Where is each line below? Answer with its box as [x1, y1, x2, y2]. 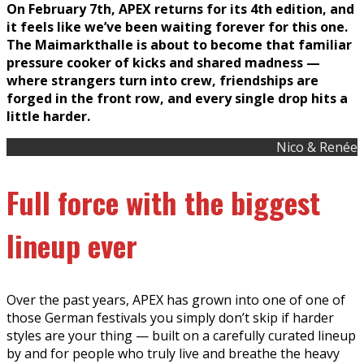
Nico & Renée [276, 137, 357, 156]
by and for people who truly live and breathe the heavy [6, 344, 340, 362]
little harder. [6, 106, 90, 125]
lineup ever [6, 223, 137, 266]
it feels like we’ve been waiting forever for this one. [6, 17, 348, 36]
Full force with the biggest [6, 180, 320, 223]
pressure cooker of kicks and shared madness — [6, 53, 320, 71]
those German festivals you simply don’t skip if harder [6, 308, 334, 327]
